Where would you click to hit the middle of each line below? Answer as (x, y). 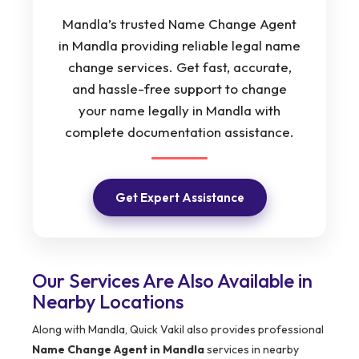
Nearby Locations (108, 302)
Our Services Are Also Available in (172, 281)
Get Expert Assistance (179, 198)
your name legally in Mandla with (179, 111)
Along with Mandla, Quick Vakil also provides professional (178, 330)
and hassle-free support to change (179, 89)
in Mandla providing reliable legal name (179, 46)
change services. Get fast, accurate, (179, 67)
